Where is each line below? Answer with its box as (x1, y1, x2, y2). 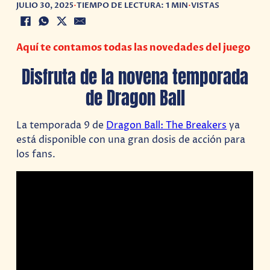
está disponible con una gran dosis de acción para (16, 133, 246, 146)
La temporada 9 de (16, 118, 107, 132)
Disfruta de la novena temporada (22, 63, 248, 90)
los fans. (16, 147, 56, 161)
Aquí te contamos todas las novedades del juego (16, 41, 251, 55)
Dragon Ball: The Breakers (106, 118, 227, 132)
